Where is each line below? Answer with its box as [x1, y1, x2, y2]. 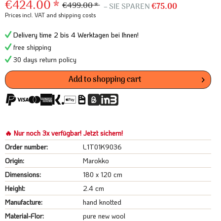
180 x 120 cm [83, 170, 123, 179]
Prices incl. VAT [5, 11, 46, 19]
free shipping [11, 42, 51, 52]
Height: [5, 184, 25, 193]
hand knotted [83, 197, 122, 207]
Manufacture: [5, 197, 42, 207]
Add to [69, 73, 91, 86]
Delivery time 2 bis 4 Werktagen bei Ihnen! [11, 30, 139, 39]
